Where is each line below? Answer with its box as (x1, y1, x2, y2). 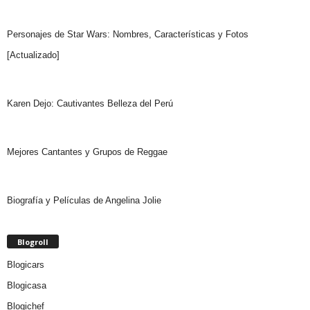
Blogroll (17, 237, 48, 248)
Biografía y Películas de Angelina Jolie (7, 195, 161, 206)
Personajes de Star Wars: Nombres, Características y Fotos (7, 29, 248, 40)
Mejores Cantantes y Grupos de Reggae (7, 147, 167, 158)
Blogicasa (7, 280, 46, 291)
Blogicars (7, 259, 44, 271)
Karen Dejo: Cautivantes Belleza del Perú (7, 98, 173, 109)
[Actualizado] (7, 50, 60, 61)
